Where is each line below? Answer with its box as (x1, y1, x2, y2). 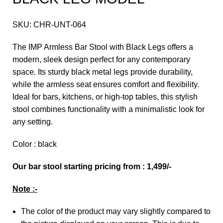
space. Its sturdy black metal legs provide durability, (12, 68, 193, 77)
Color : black (12, 140, 57, 149)
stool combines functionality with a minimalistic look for (12, 105, 205, 114)
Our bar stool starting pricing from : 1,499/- (12, 162, 171, 171)
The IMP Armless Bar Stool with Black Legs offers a (12, 43, 193, 52)
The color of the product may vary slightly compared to (21, 207, 211, 216)
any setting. (12, 117, 53, 126)
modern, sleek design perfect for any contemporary (12, 55, 190, 64)
